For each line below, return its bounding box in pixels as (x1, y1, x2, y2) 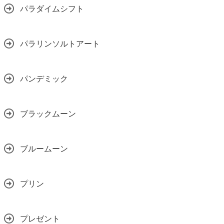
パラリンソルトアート (20, 39, 100, 48)
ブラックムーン (20, 109, 76, 118)
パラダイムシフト (20, 4, 84, 13)
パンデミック (20, 74, 68, 83)
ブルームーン (20, 144, 68, 153)
